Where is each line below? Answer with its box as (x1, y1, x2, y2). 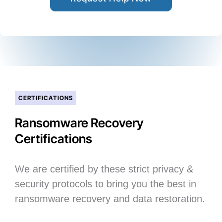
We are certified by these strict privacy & (15, 164, 193, 175)
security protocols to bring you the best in (15, 178, 196, 190)
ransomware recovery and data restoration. (15, 193, 205, 205)
